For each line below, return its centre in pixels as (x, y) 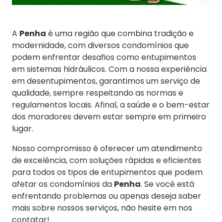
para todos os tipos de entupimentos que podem (107, 172)
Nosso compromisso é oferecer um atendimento (107, 149)
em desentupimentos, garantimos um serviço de (106, 81)
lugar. (23, 129)
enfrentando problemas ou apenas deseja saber (107, 196)
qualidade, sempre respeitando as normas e (98, 93)
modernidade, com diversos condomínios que (100, 46)
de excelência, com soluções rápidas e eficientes (107, 161)
